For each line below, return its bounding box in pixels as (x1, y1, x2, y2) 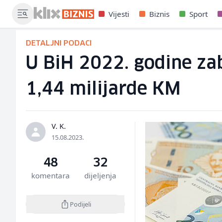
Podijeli (69, 199, 91, 209)
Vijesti (109, 9, 130, 19)
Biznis (149, 9, 170, 19)
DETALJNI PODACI (26, 40, 92, 47)
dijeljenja (84, 170, 116, 180)
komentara (31, 170, 70, 180)
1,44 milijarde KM (26, 81, 181, 98)
